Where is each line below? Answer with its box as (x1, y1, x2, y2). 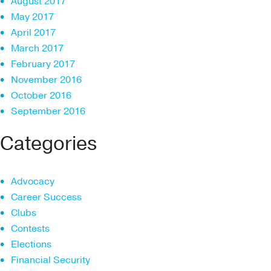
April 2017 (11, 25, 56, 39)
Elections (11, 237, 51, 251)
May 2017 (11, 10, 54, 24)
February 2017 (11, 57, 75, 71)
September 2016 (11, 104, 85, 118)
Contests (11, 221, 50, 235)
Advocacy (11, 174, 54, 188)
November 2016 (11, 73, 82, 87)
